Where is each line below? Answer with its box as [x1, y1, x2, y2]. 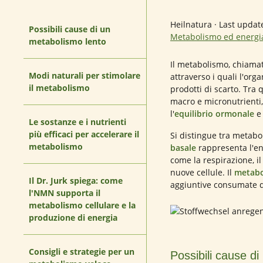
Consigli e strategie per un [29, 246, 134, 257]
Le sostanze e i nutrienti [29, 116, 126, 127]
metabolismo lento [29, 36, 106, 47]
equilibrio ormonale [174, 108, 254, 119]
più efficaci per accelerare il [29, 129, 139, 140]
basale [170, 142, 196, 153]
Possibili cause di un [29, 23, 110, 35]
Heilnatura [170, 19, 214, 30]
